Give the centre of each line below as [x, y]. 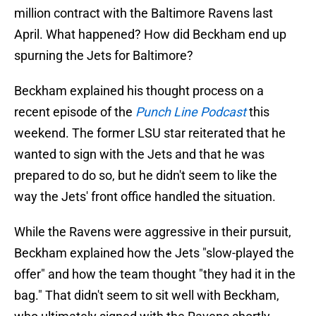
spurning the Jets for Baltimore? [104, 56]
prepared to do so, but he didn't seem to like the [146, 176]
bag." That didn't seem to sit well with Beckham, [147, 296]
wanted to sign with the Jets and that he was [139, 154]
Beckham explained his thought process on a [139, 91]
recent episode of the [75, 112]
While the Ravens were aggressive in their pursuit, [153, 232]
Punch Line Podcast [191, 112]
